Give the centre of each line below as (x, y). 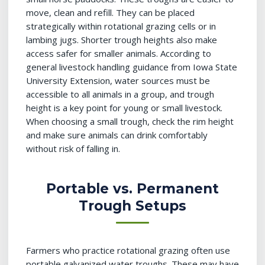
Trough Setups (132, 206)
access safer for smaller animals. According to (119, 53)
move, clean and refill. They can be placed (110, 12)
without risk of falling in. (73, 148)
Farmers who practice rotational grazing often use (128, 250)
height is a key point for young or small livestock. (124, 108)
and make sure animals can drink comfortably (117, 135)
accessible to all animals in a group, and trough (120, 94)
